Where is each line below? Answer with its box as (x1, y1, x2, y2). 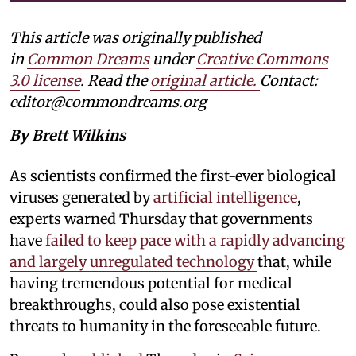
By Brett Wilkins (10, 126, 126, 145)
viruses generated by (10, 188, 153, 207)
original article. (150, 71, 257, 90)
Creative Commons (196, 49, 328, 68)
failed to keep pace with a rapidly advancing (45, 230, 345, 250)
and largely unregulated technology (10, 252, 257, 271)
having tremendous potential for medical (10, 273, 292, 292)
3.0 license (10, 71, 80, 90)
